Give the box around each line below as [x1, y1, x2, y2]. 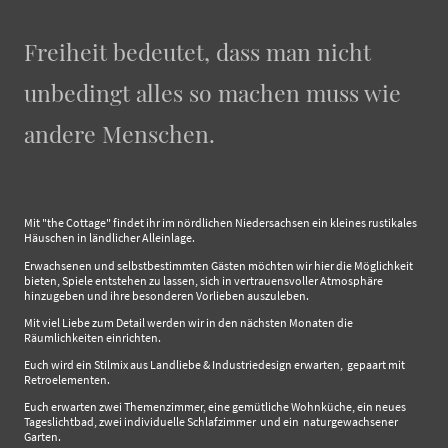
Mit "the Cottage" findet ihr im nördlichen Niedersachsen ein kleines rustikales [24, 215, 417, 231]
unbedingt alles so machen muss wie [24, 76, 401, 108]
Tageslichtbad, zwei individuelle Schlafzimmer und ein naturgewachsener [24, 414, 398, 430]
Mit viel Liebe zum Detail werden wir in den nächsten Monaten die [24, 314, 353, 330]
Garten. [24, 429, 61, 445]
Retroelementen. [24, 372, 110, 388]
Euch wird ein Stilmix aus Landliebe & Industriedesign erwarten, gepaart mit [24, 357, 405, 373]
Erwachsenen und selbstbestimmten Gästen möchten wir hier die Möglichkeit [24, 257, 413, 273]
